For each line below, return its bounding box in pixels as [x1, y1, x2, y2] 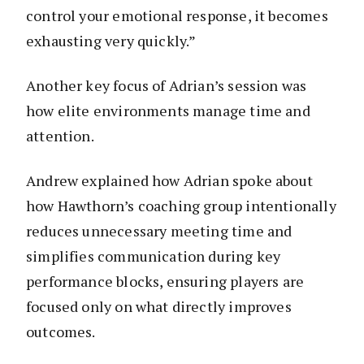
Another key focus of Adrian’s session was [26, 75, 307, 95]
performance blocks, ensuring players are [26, 271, 305, 291]
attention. [26, 125, 94, 145]
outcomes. [26, 321, 96, 341]
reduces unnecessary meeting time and [26, 220, 292, 240]
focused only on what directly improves [26, 296, 292, 316]
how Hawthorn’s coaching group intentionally [26, 195, 336, 215]
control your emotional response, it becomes [26, 5, 328, 25]
